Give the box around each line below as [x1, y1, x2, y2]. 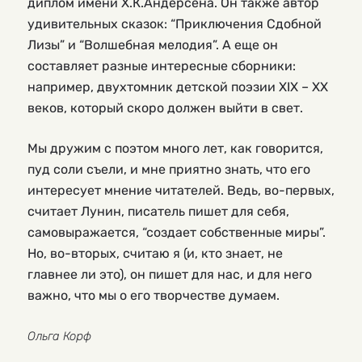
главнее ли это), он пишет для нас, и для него [27, 266, 312, 282]
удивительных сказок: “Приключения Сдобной [27, 15, 322, 32]
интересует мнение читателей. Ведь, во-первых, [27, 182, 335, 198]
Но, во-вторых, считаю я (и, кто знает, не [27, 245, 283, 261]
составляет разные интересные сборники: [27, 57, 296, 74]
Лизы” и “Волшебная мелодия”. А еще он [27, 36, 278, 53]
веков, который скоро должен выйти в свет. [27, 99, 303, 116]
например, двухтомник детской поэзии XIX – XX [27, 78, 328, 95]
